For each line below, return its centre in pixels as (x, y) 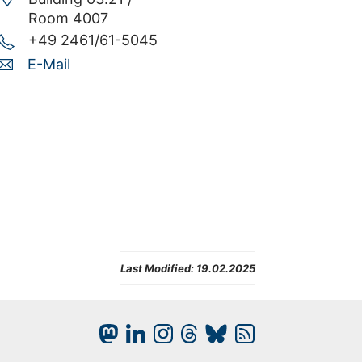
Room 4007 (69, 19)
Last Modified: (157, 269)
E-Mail (49, 65)
